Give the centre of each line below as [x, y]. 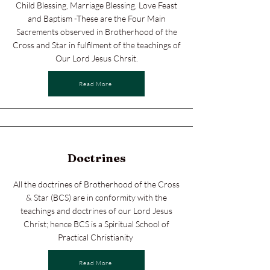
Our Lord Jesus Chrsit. [96, 58]
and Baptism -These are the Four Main [96, 18]
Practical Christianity [96, 237]
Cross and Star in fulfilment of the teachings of [96, 45]
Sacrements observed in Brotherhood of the [96, 32]
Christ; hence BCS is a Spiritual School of [96, 224]
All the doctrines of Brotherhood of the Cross [96, 184]
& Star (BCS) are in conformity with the [96, 197]
